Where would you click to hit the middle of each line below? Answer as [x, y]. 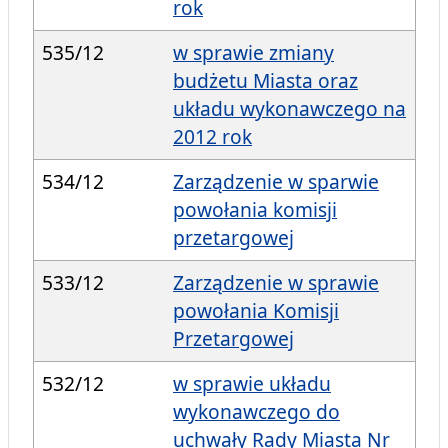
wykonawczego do [256, 412]
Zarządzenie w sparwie [276, 182]
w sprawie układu [252, 384]
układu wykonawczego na [289, 109]
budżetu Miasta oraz [265, 81]
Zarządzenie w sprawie [276, 283]
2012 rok [212, 137]
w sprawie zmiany [253, 53]
